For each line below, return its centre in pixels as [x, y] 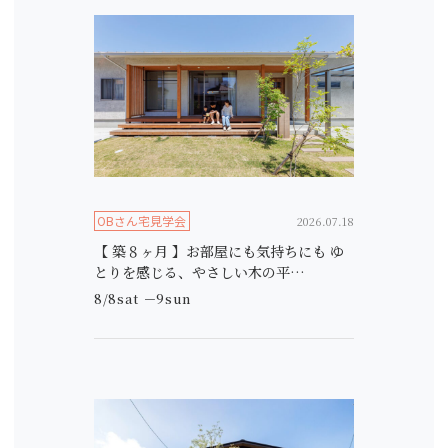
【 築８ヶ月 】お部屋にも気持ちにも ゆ [219, 251]
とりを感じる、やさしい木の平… [199, 272]
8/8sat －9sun [142, 298]
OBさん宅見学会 [142, 220]
